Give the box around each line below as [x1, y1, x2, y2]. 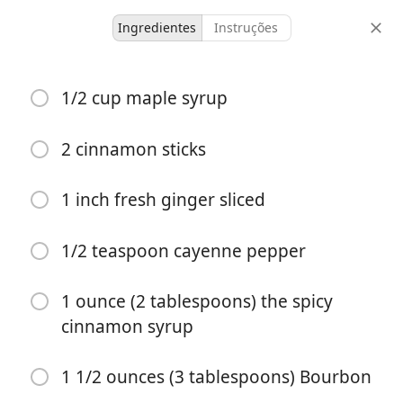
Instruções [214, 19, 278, 36]
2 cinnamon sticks [61, 137, 206, 161]
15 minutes [194, 159, 271, 179]
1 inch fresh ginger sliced [61, 188, 265, 211]
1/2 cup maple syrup [61, 86, 228, 110]
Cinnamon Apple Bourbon [14, 62, 347, 98]
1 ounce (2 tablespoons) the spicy [61, 290, 333, 313]
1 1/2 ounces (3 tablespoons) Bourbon [61, 365, 372, 389]
